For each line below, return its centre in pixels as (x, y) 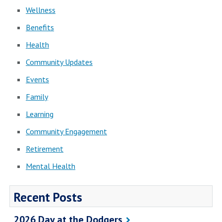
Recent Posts (48, 197)
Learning (40, 114)
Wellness (41, 10)
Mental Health (51, 166)
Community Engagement (66, 132)
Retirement (45, 149)
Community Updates (59, 62)
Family (37, 97)
